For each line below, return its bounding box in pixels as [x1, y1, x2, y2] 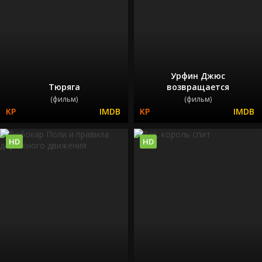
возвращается [167, 81, 229, 93]
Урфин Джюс [171, 70, 225, 82]
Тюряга [48, 81, 80, 93]
